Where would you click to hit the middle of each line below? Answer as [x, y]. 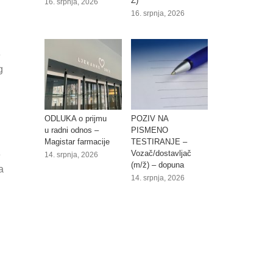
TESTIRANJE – [159, 141]
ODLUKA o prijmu [76, 118]
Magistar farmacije [77, 141]
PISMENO [149, 130]
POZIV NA [149, 118]
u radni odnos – [72, 130]
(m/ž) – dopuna [157, 165]
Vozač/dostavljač [161, 153]
